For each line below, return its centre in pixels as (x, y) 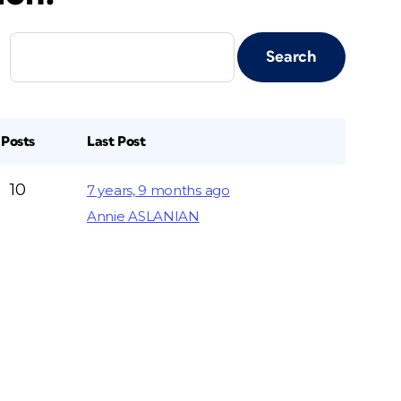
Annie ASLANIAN (143, 216)
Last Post (116, 141)
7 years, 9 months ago (158, 190)
